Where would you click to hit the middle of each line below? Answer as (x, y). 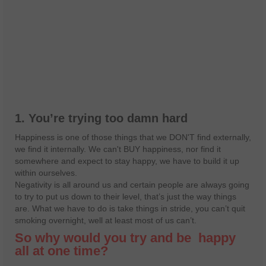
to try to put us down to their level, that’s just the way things (126, 197)
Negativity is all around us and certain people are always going (132, 185)
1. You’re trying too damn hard (101, 118)
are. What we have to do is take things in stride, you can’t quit (130, 209)
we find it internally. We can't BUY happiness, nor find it (118, 149)
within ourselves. (47, 173)
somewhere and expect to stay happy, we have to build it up (127, 161)
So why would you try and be (105, 238)
